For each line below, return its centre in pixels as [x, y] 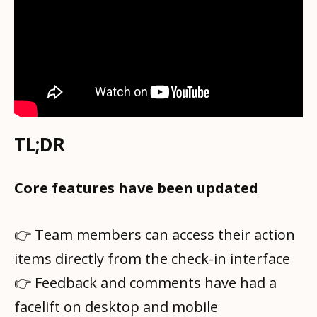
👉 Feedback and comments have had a [145, 282]
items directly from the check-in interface [152, 258]
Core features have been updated [136, 188]
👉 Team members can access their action [155, 234]
